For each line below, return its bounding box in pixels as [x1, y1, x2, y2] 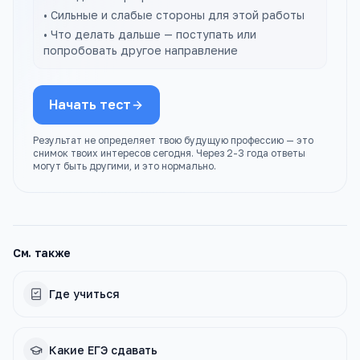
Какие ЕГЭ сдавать [49, 343, 157, 357]
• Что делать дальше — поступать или [43, 27, 256, 41]
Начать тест [49, 96, 131, 112]
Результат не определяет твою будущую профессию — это [33, 134, 313, 146]
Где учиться [49, 287, 120, 301]
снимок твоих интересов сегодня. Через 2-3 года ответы [33, 147, 305, 159]
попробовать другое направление [43, 43, 238, 57]
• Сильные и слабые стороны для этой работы [43, 8, 305, 22]
